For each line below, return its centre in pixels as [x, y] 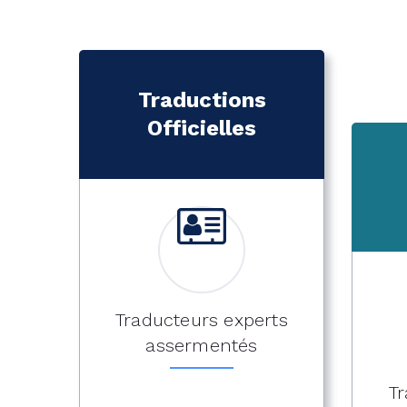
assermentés [202, 345]
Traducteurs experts [202, 320]
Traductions [202, 100]
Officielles [202, 128]
